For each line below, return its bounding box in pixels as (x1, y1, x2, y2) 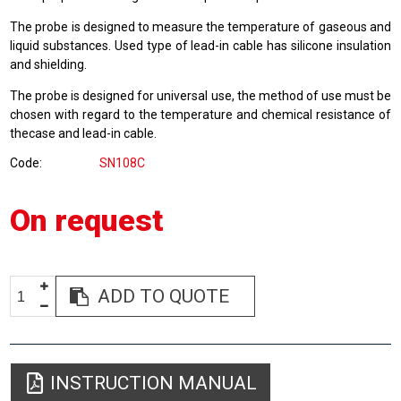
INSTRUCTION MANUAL (50, 372, 258, 394)
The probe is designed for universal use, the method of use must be (10, 89, 391, 103)
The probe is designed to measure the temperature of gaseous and (10, 20, 391, 34)
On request (10, 202, 165, 238)
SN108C (99, 156, 146, 170)
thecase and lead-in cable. (10, 126, 158, 141)
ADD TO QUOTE (98, 286, 230, 307)
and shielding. (10, 57, 88, 72)
